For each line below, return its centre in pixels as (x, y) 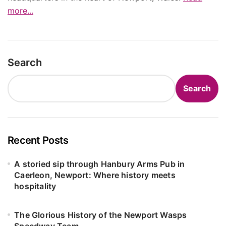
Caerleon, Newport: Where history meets (95, 175)
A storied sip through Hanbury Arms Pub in (100, 164)
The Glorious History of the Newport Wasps (101, 215)
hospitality (35, 186)
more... (20, 10)
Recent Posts (38, 140)
